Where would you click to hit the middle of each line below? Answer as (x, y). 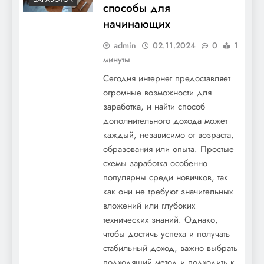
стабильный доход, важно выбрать (170, 248)
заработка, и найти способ (154, 106)
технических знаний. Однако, (161, 220)
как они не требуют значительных (168, 191)
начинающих (137, 24)
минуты (117, 59)
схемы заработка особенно (155, 163)
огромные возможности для (157, 92)
